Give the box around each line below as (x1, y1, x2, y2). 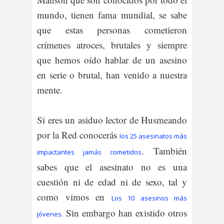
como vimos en (37, 190, 111, 203)
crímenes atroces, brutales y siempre (37, 38, 187, 51)
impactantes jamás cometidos (37, 147, 141, 156)
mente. (37, 83, 62, 96)
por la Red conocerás (37, 128, 119, 141)
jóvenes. (37, 209, 63, 218)
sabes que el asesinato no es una (37, 160, 187, 173)
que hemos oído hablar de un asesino (37, 53, 187, 66)
